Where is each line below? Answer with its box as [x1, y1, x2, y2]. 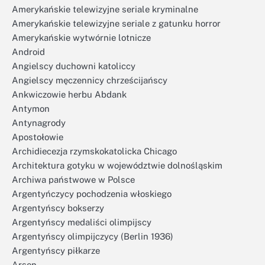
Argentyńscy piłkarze [12, 245, 100, 256]
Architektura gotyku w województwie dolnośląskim [12, 160, 222, 170]
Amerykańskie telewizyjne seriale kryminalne [12, 4, 198, 14]
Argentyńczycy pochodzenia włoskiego [12, 189, 172, 199]
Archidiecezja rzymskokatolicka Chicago [12, 146, 177, 156]
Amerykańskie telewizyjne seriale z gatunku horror [12, 18, 221, 28]
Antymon [12, 104, 50, 114]
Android [12, 47, 45, 57]
